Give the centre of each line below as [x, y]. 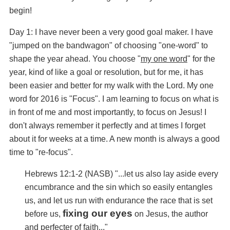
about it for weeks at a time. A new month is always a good [114, 139]
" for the [201, 59]
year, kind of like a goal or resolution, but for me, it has [106, 72]
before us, [42, 214]
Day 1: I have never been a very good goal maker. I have [111, 32]
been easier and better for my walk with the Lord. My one [111, 85]
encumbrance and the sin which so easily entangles [118, 187]
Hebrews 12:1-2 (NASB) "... [74, 174]
